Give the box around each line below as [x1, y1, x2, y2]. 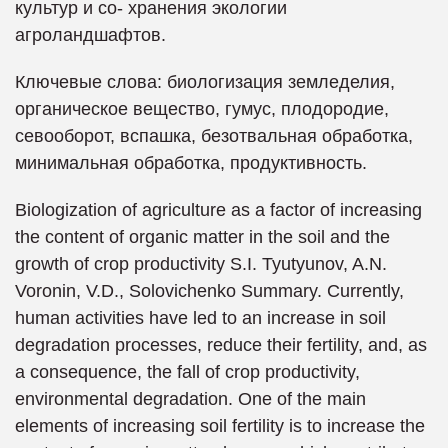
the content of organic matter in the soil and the [15, 227, 390, 247]
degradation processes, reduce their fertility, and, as [15, 335, 427, 355]
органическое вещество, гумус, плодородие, [15, 99, 389, 119]
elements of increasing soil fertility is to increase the [15, 416, 425, 436]
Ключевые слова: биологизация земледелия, [15, 72, 395, 92]
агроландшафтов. [15, 25, 166, 45]
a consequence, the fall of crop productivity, [15, 362, 360, 382]
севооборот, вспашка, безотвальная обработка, [15, 126, 413, 146]
